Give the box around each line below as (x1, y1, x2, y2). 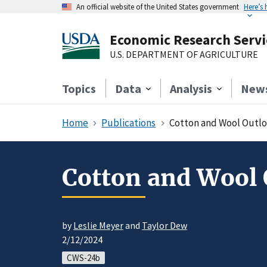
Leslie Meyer (73, 219, 123, 232)
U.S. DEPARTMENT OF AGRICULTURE (110, 48, 258, 60)
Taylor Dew (142, 219, 187, 232)
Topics (62, 81, 96, 96)
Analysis (170, 81, 212, 96)
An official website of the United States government (76, 2, 239, 11)
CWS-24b (67, 252, 100, 264)
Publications (101, 116, 156, 129)
